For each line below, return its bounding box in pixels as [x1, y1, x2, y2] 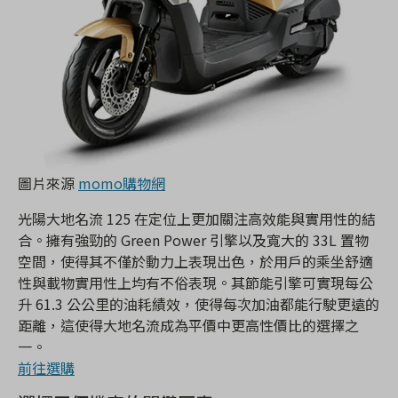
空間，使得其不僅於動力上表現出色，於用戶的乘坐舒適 [18, 251, 373, 273]
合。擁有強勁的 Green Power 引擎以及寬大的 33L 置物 [18, 229, 369, 251]
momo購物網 [78, 172, 165, 195]
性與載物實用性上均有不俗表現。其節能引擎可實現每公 [18, 272, 373, 294]
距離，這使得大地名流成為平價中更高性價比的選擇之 [18, 314, 359, 337]
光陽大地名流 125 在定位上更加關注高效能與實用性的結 [18, 208, 376, 230]
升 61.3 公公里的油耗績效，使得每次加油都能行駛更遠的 [18, 293, 379, 315]
